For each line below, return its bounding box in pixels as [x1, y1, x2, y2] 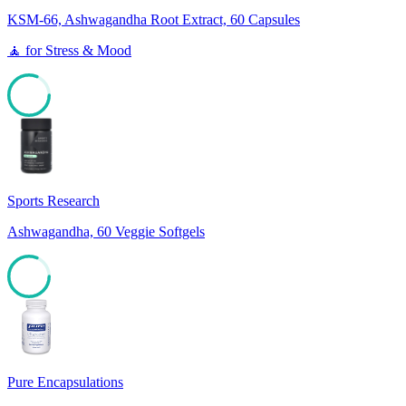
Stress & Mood [45, 42, 131, 58]
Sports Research [7, 192, 100, 208]
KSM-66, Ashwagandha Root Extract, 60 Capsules [7, 11, 300, 27]
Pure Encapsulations [7, 373, 123, 390]
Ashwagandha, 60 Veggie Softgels [7, 223, 205, 239]
